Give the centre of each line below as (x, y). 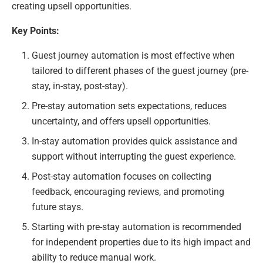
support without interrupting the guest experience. (134, 157)
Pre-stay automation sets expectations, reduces (129, 106)
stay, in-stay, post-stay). (80, 86)
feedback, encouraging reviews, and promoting (128, 192)
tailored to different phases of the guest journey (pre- (140, 71)
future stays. (58, 207)
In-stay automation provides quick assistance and (135, 141)
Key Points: (36, 31)
